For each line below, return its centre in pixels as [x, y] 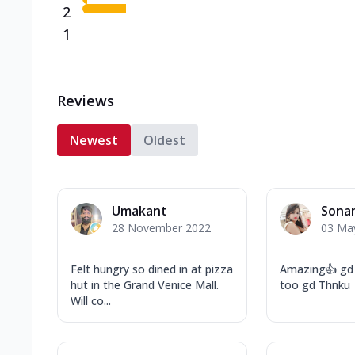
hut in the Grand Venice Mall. [145, 284]
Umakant [139, 210]
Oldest [164, 140]
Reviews [86, 100]
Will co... [91, 300]
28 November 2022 [161, 227]
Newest [94, 140]
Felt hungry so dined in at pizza [152, 269]
